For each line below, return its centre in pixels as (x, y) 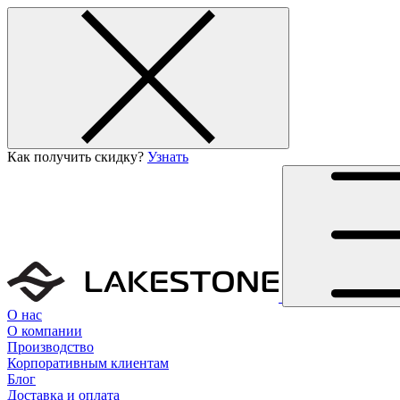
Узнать (168, 157)
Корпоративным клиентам (88, 363)
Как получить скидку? (77, 157)
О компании (45, 331)
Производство (50, 347)
